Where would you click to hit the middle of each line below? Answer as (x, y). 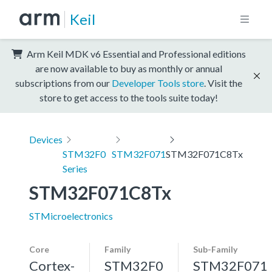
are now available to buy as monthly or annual (129, 68)
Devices (46, 139)
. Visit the (223, 83)
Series (75, 168)
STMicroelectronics (71, 216)
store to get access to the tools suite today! (129, 97)
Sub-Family (215, 249)
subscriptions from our (63, 83)
